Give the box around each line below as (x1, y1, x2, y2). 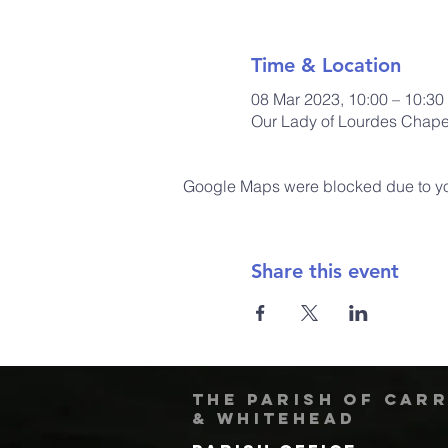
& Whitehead (192, 407, 357, 428)
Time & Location (250, 52, 401, 77)
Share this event (250, 258, 399, 283)
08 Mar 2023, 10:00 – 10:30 (250, 88, 444, 109)
